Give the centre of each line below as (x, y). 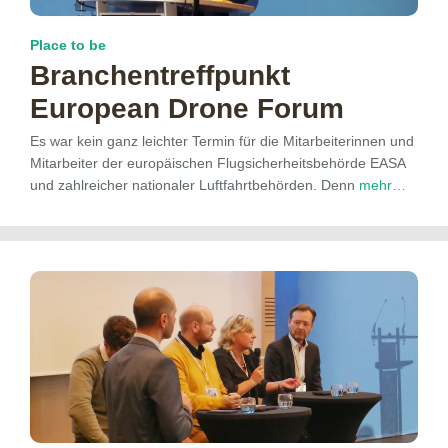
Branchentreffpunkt (160, 75)
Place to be (68, 44)
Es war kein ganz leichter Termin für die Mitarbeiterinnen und (222, 140)
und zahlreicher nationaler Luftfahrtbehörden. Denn (194, 184)
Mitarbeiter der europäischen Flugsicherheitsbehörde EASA (217, 162)
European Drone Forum (187, 108)
